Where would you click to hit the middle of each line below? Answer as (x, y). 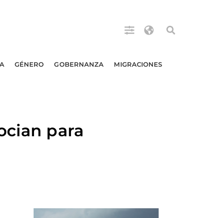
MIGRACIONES (138, 64)
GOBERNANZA (79, 64)
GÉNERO (29, 64)
